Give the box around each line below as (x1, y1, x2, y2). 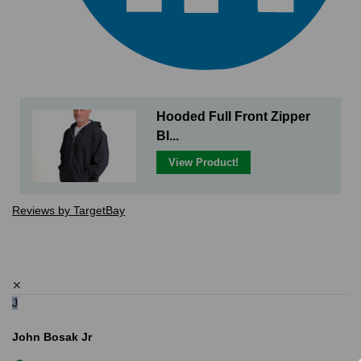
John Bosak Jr (12, 330, 92, 344)
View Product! (168, 156, 239, 169)
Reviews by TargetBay (12, 204, 125, 218)
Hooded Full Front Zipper (156, 110, 311, 124)
